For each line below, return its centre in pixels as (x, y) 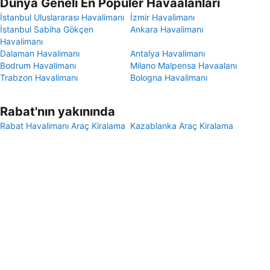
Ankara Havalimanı (167, 29)
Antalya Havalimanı (168, 53)
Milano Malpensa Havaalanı (184, 65)
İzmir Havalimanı (162, 17)
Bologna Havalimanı (169, 77)
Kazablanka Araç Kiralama (182, 126)
